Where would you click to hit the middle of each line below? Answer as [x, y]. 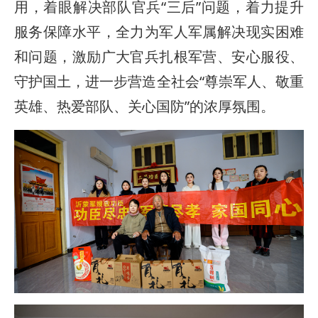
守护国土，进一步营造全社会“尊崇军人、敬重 [159, 81]
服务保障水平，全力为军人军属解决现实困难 [159, 31]
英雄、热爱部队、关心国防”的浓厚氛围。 [144, 106]
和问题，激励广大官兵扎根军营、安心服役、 [159, 56]
